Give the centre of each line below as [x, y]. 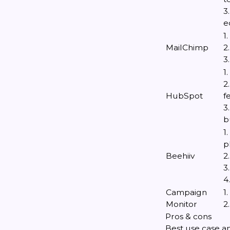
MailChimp [187, 47]
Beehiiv [180, 156]
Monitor [181, 204]
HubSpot [184, 96]
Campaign [186, 192]
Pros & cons [188, 216]
